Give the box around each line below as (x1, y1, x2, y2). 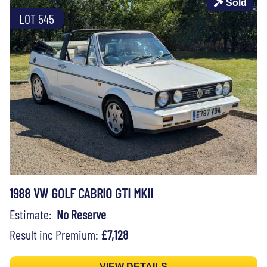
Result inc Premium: (10, 226, 101, 242)
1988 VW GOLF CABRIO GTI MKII (10, 184, 153, 201)
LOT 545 (19, 10, 54, 26)
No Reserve (57, 206, 106, 222)
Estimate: (10, 206, 57, 222)
